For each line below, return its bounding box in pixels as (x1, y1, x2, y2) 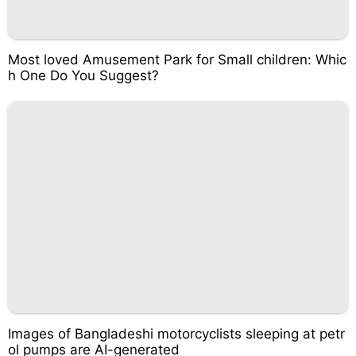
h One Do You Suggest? (8, 67, 159, 83)
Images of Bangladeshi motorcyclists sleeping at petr (8, 326, 345, 342)
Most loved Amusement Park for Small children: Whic (8, 51, 346, 68)
